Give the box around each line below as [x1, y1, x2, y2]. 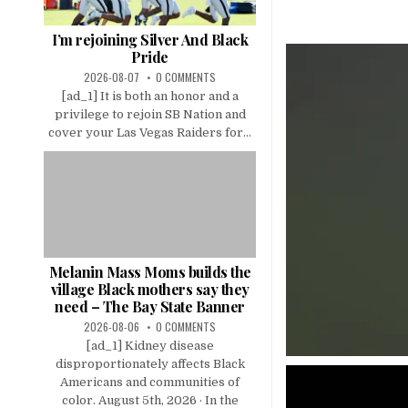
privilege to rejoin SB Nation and [54, 107, 246, 122]
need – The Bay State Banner [55, 296, 245, 316]
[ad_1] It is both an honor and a [61, 89, 239, 104]
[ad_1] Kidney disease [86, 338, 214, 352]
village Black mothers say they [50, 279, 250, 299]
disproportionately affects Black [55, 356, 245, 371]
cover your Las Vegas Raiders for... [48, 126, 251, 140]
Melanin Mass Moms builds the [48, 261, 251, 281]
